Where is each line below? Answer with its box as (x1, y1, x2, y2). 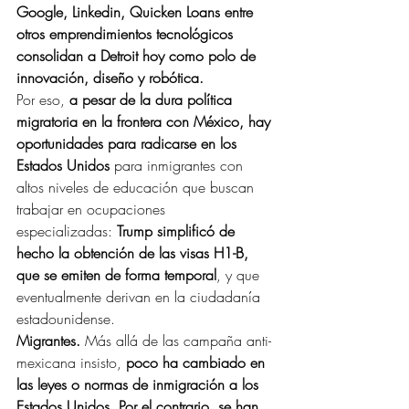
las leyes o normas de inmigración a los (16, 374, 263, 394)
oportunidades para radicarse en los (16, 133, 241, 153)
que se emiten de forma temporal (16, 265, 216, 285)
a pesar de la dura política (69, 89, 236, 110)
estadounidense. (16, 309, 115, 329)
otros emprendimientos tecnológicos (16, 24, 237, 44)
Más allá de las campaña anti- (80, 330, 271, 351)
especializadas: (16, 221, 117, 241)
